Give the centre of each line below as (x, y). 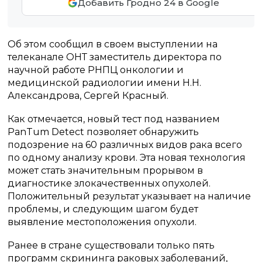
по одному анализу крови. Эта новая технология (127, 158)
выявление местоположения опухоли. (102, 222)
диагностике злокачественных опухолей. (109, 183)
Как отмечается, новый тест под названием (114, 119)
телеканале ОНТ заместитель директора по (115, 57)
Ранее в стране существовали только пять (111, 245)
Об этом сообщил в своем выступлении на (113, 44)
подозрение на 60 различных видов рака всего (125, 145)
